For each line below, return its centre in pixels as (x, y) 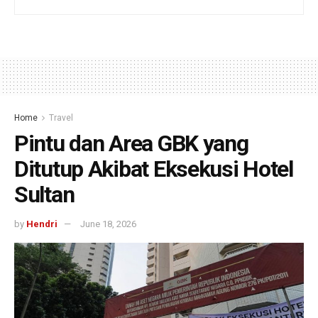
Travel (61, 118)
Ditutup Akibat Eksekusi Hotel (154, 169)
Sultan (44, 195)
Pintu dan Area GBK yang (131, 144)
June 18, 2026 (108, 224)
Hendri (42, 224)
